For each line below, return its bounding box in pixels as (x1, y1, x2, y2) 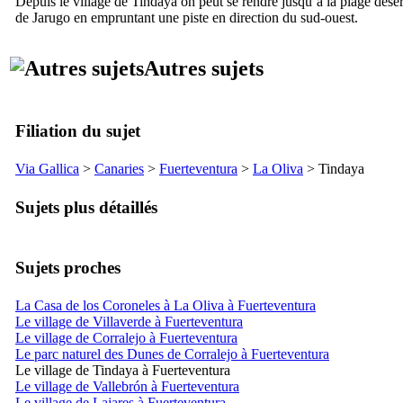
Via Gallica (15, 160, 79, 176)
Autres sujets (144, 56, 264, 80)
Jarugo (32, 9, 70, 25)
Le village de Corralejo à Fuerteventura (15, 329, 237, 345)
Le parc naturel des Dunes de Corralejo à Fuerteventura (15, 345, 329, 362)
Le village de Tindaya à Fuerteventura (15, 362, 230, 378)
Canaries (94, 160, 144, 176)
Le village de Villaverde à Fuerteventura (15, 313, 243, 329)
